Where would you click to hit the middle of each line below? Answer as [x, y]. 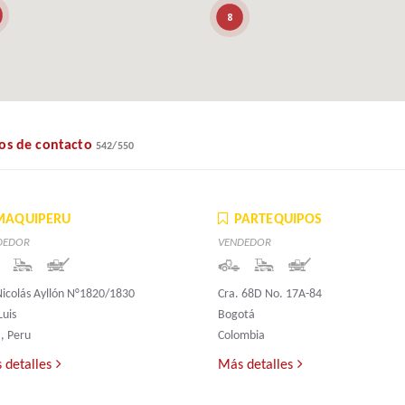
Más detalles [255, 366]
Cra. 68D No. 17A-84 [269, 295]
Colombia [241, 336]
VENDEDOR [244, 243]
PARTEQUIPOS [278, 220]
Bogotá [236, 316]
